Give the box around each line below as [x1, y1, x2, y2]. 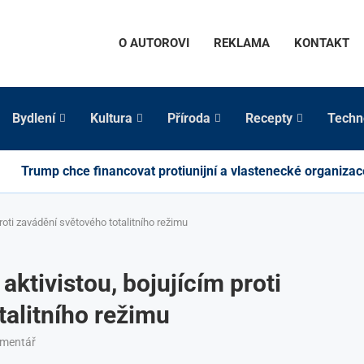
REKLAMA [214, 36, 270, 51]
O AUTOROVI [119, 36, 189, 51]
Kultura [90, 110, 132, 126]
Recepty [245, 110, 292, 126]
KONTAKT [294, 36, 349, 51]
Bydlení [12, 110, 55, 126]
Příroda [167, 110, 210, 126]
